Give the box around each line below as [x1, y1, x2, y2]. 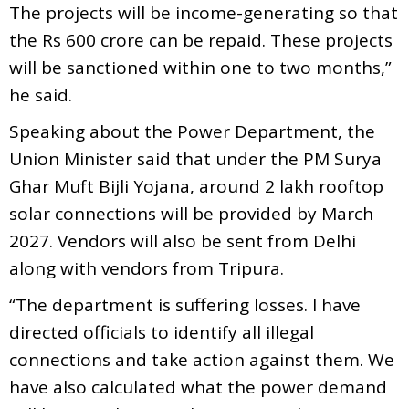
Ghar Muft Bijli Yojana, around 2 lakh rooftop [9, 173, 383, 198]
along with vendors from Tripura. [9, 256, 284, 280]
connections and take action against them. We [9, 347, 394, 372]
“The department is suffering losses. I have [9, 292, 361, 317]
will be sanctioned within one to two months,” [9, 55, 392, 79]
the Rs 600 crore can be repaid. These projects [9, 27, 393, 52]
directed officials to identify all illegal [9, 320, 314, 344]
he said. [9, 82, 72, 107]
